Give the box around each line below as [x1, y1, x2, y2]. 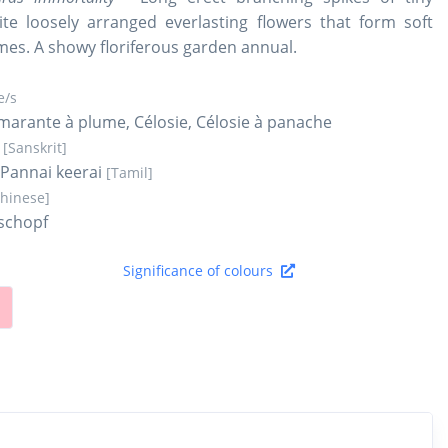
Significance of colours [122, 260, 281, 280]
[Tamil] [106, 162, 153, 182]
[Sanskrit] [3, 137, 67, 157]
